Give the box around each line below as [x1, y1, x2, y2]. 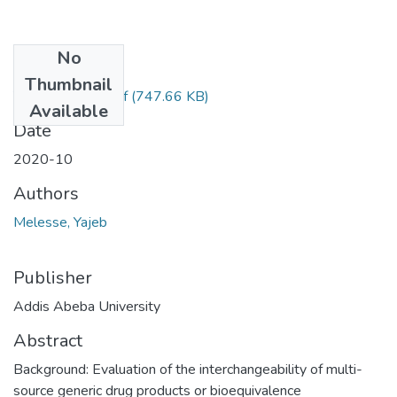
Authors [13, 181, 79, 206]
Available [29, 98, 108, 123]
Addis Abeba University [13, 296, 160, 316]
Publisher [13, 265, 92, 290]
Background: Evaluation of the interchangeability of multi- [13, 359, 362, 379]
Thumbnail [25, 72, 113, 97]
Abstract [13, 328, 82, 353]
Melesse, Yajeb [13, 212, 107, 232]
